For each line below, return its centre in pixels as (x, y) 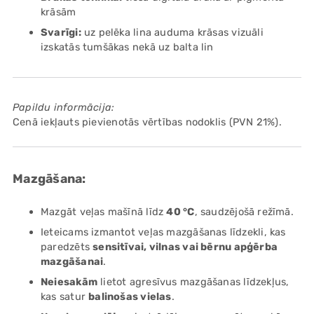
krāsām (59, 12)
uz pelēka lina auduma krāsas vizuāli (172, 33)
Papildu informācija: (64, 108)
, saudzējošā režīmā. (244, 212)
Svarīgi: (61, 33)
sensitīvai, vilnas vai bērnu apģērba (185, 247)
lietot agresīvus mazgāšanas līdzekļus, (193, 282)
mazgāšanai (72, 262)
